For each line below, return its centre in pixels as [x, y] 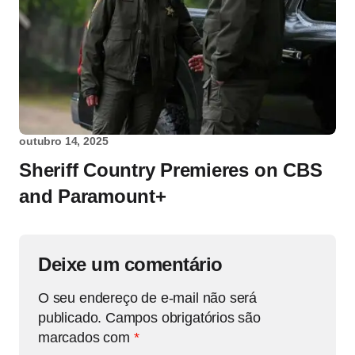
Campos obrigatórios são [183, 318]
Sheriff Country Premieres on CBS [171, 170]
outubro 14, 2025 [64, 141]
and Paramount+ [93, 197]
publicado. [70, 318]
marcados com [86, 338]
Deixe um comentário [130, 265]
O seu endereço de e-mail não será [148, 298]
